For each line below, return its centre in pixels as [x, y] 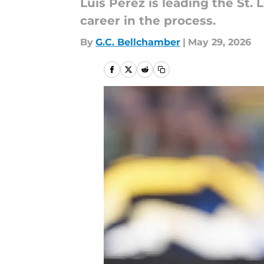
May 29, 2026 [220, 42]
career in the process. [148, 21]
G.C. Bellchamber [138, 42]
